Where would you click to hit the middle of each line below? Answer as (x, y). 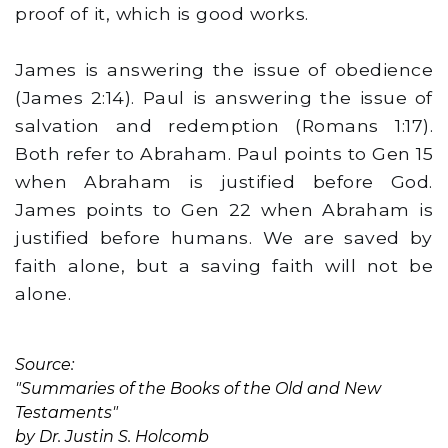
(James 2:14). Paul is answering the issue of (224, 98)
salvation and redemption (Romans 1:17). (224, 126)
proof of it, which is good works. (162, 14)
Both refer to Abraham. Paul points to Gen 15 (224, 154)
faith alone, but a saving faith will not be (224, 266)
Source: (44, 365)
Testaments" (66, 413)
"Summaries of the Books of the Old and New (198, 389)
